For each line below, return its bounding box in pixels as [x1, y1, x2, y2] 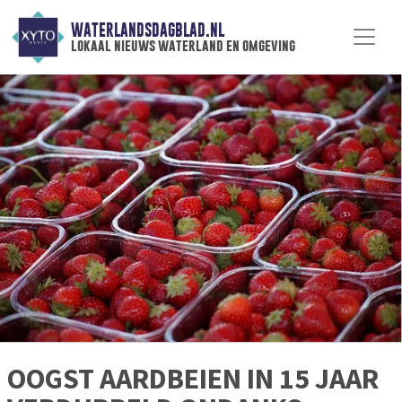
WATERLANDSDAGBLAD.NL [70, 21, 224, 40]
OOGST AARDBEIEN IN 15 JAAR [7, 361, 379, 398]
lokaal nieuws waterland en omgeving [70, 37, 295, 55]
